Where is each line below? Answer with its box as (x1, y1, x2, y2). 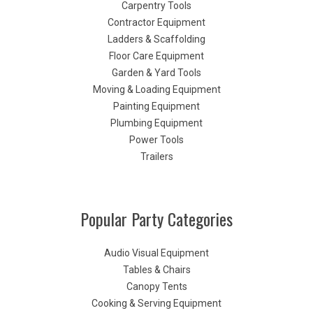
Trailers (140, 151, 173, 162)
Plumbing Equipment (110, 117, 203, 129)
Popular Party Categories (80, 206, 233, 231)
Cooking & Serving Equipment (92, 298, 221, 309)
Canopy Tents (126, 281, 187, 292)
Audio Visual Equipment (104, 247, 209, 259)
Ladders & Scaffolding (108, 34, 205, 45)
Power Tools (129, 134, 184, 145)
